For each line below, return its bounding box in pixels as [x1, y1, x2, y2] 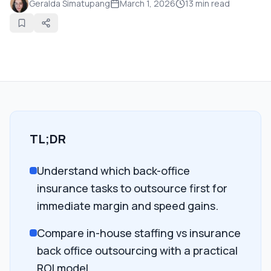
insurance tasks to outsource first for [37, 181, 227, 195]
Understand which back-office [37, 163, 190, 178]
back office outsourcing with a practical [37, 243, 238, 258]
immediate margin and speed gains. [37, 198, 218, 213]
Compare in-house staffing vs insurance [37, 226, 241, 240]
